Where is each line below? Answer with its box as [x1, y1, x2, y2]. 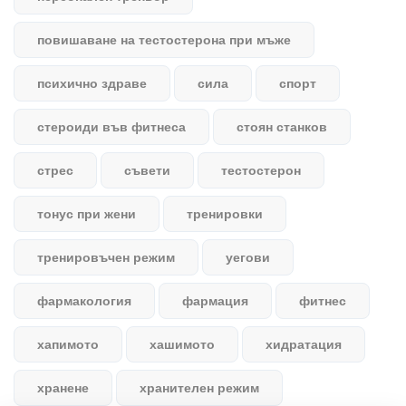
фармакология [37, 292, 131, 309]
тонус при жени [37, 205, 136, 222]
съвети [124, 161, 170, 179]
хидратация [266, 335, 342, 353]
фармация [182, 292, 248, 309]
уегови [226, 248, 270, 266]
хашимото [150, 335, 215, 353]
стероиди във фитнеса [37, 118, 186, 135]
